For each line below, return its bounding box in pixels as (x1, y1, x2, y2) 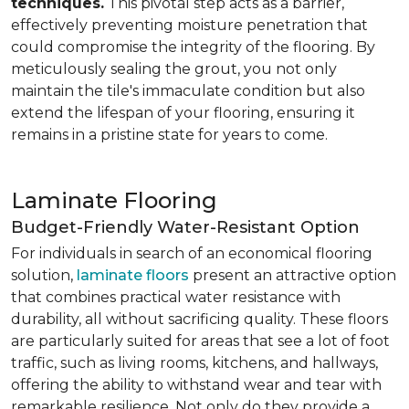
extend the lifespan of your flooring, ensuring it (11, 104, 355, 121)
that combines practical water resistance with (11, 288, 341, 306)
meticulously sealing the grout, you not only (11, 60, 337, 78)
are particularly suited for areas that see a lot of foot (11, 332, 390, 350)
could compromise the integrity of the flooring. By (11, 38, 375, 56)
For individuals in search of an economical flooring (11, 245, 372, 262)
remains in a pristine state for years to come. (11, 126, 328, 143)
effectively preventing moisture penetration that (11, 16, 368, 34)
